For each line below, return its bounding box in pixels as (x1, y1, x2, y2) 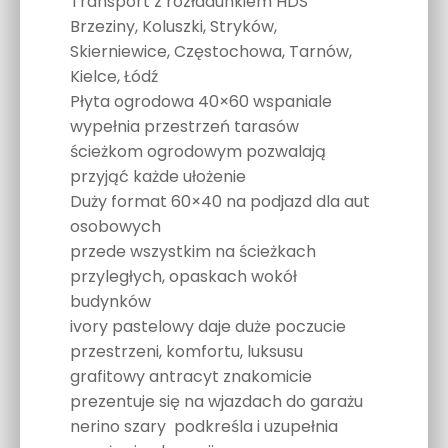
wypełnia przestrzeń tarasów (70, 115, 299, 139)
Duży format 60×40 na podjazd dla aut (70, 190, 370, 214)
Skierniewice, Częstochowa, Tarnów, (70, 40, 352, 64)
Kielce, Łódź (70, 65, 158, 89)
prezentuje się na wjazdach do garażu (70, 390, 363, 414)
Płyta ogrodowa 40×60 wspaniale (70, 90, 332, 114)
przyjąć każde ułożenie (70, 165, 246, 189)
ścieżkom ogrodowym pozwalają (70, 140, 326, 164)
